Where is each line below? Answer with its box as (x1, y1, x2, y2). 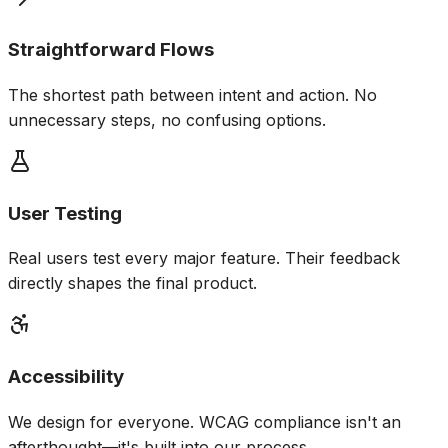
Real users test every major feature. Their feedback (8, 248, 400, 269)
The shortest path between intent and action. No (8, 84, 377, 105)
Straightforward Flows (8, 38, 214, 62)
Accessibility (8, 365, 124, 389)
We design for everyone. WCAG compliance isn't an (8, 411, 401, 432)
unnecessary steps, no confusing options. (8, 109, 326, 130)
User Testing (8, 201, 122, 225)
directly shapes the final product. (8, 273, 257, 294)
